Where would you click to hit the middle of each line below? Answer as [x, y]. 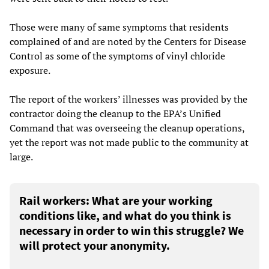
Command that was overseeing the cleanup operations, [127, 128]
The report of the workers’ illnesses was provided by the [128, 99]
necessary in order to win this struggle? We [131, 230]
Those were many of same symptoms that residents [119, 27]
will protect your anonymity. [95, 245]
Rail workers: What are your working [116, 200]
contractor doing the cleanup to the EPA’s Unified [115, 113]
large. [21, 156]
